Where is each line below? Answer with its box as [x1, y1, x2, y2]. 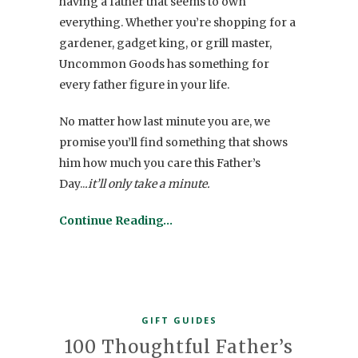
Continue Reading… [59, 213, 173, 228]
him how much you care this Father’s [59, 155, 261, 170]
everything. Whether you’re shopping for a [59, 14, 296, 30]
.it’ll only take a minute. [85, 176, 210, 191]
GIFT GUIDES [141, 313, 217, 326]
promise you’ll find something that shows [59, 134, 288, 149]
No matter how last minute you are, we [59, 113, 270, 129]
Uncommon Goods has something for [59, 56, 269, 71]
